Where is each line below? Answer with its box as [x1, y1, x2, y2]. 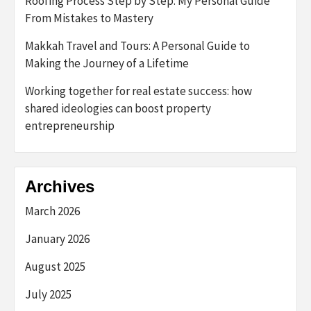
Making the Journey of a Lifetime [25, 55, 189, 71]
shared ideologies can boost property [25, 100, 211, 116]
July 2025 [25, 286, 72, 302]
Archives [25, 176, 94, 196]
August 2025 [25, 258, 85, 274]
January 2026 [25, 230, 90, 246]
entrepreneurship [25, 117, 115, 133]
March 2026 [25, 203, 80, 219]
